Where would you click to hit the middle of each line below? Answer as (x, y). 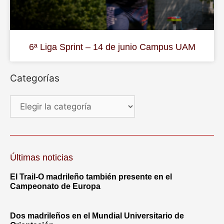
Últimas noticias (41, 158)
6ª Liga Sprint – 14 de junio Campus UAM (112, 47)
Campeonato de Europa (55, 186)
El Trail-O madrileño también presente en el (91, 177)
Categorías (35, 78)
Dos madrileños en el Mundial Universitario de (97, 216)
